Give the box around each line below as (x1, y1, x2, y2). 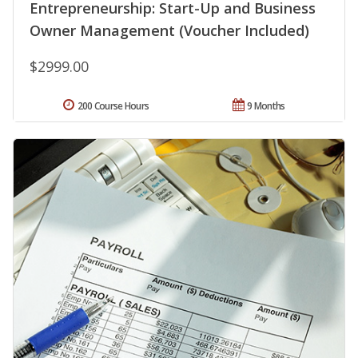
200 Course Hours (77, 98, 149, 113)
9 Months (247, 98, 285, 113)
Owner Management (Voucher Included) (30, 20, 309, 40)
